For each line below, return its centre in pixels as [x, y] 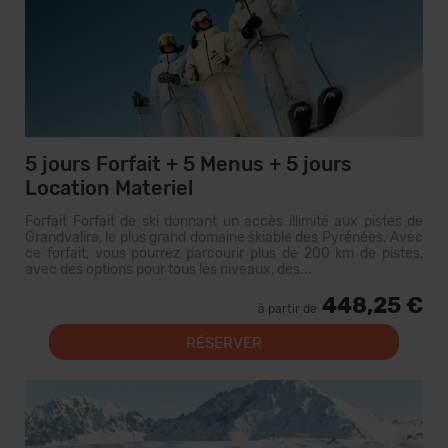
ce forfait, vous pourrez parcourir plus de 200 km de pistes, [224, 253]
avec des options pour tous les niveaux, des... [168, 269]
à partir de [287, 309]
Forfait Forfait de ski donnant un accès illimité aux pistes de [224, 221]
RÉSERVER [224, 343]
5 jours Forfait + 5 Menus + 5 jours [188, 164]
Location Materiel [109, 188]
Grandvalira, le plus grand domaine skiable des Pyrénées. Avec [224, 237]
